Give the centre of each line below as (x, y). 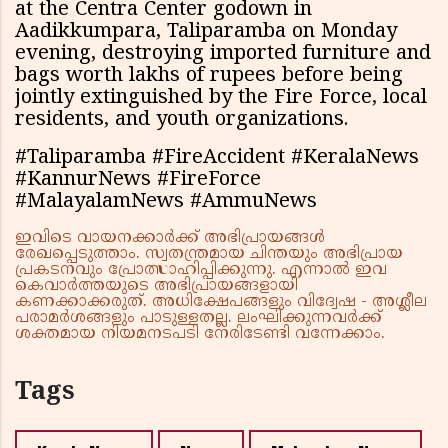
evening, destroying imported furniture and (223, 55)
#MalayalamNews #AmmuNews (166, 203)
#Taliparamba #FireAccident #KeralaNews (217, 159)
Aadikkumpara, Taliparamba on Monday (206, 33)
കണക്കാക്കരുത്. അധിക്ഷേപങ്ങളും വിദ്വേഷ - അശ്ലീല (221, 302)
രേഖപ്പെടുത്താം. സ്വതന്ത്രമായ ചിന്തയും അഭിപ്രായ (209, 254)
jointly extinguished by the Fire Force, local (221, 99)
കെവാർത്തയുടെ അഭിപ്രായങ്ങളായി (156, 286)
